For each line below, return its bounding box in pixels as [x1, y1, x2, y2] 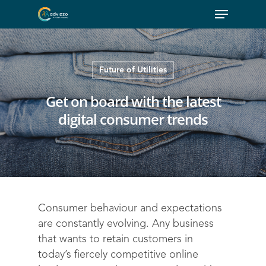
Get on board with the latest [45, 91, 221, 111]
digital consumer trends [58, 109, 208, 129]
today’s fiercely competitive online [38, 249, 198, 260]
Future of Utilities [99, 66, 167, 74]
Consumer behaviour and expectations [38, 203, 222, 214]
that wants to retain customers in [38, 234, 193, 245]
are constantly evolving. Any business [38, 218, 214, 229]
